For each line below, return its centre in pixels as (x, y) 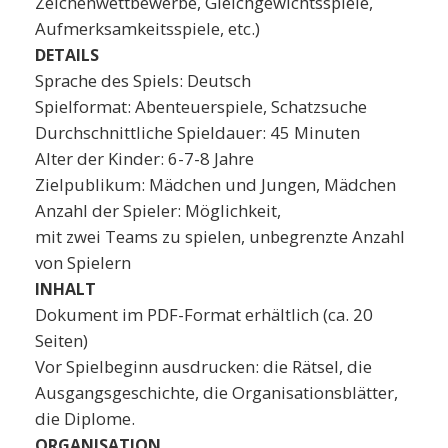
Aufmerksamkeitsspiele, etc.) (147, 28)
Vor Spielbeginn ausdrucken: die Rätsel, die (203, 366)
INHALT (65, 288)
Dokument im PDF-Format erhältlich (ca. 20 (204, 314)
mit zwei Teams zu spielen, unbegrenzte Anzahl (220, 236)
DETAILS (67, 54)
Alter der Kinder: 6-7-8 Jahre (146, 158)
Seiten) (61, 340)
